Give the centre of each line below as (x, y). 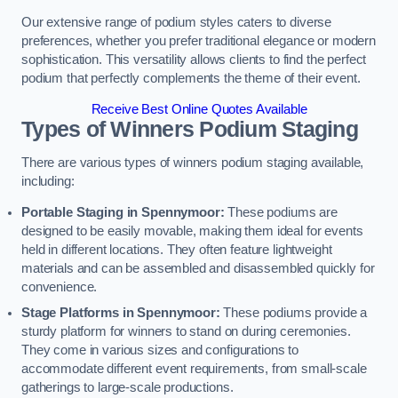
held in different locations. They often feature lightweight (177, 250)
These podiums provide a (294, 313)
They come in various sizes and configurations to (160, 350)
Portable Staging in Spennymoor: (123, 213)
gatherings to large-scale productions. (127, 388)
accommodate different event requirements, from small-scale (194, 369)
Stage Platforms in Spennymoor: (121, 313)
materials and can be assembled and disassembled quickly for (198, 269)
